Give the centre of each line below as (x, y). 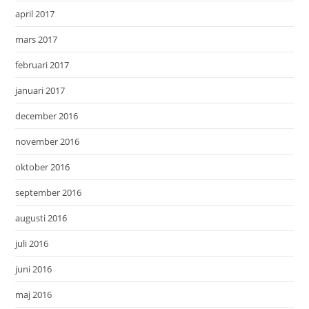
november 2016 (48, 142)
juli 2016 (32, 244)
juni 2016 (34, 269)
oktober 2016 (43, 167)
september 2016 (49, 193)
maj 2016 (34, 295)
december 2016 (47, 116)
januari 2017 (40, 91)
